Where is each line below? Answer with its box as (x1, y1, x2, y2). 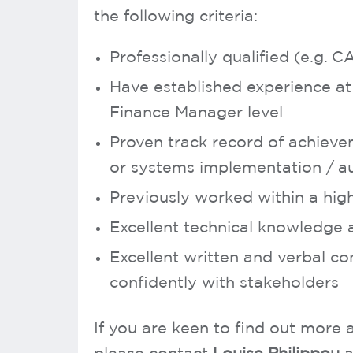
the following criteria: (94, 9, 258, 24)
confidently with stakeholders (110, 275, 339, 291)
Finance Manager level (110, 105, 283, 121)
